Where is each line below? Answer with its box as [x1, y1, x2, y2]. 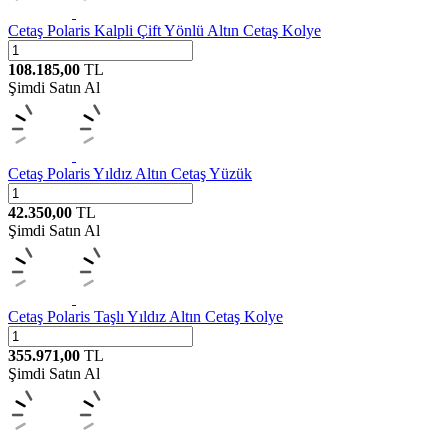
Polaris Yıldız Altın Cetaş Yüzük [47, 164, 252, 182]
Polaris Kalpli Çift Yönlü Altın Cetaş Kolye [47, 21, 321, 39]
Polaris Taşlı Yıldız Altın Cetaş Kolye [47, 307, 283, 325]
